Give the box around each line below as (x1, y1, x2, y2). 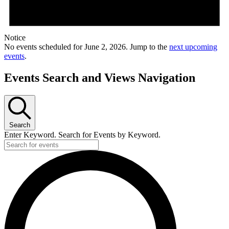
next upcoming (169, 42, 217, 52)
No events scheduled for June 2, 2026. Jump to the (4, 42, 169, 52)
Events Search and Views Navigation (4, 71, 195, 84)
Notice (4, 33, 26, 42)
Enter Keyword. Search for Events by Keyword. (4, 130, 161, 139)
